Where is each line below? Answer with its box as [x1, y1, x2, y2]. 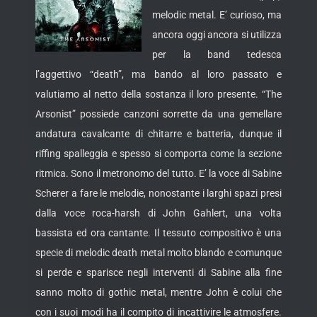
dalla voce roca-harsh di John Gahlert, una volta [35, 207, 282, 219]
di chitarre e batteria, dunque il [129, 128, 282, 140]
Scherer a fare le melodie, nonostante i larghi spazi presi [35, 188, 282, 200]
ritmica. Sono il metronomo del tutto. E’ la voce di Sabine [35, 168, 282, 180]
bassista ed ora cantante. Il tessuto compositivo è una [35, 227, 282, 239]
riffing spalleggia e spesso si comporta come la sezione [35, 148, 282, 160]
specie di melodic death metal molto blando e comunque [35, 247, 282, 259]
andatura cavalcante [35, 128, 130, 140]
